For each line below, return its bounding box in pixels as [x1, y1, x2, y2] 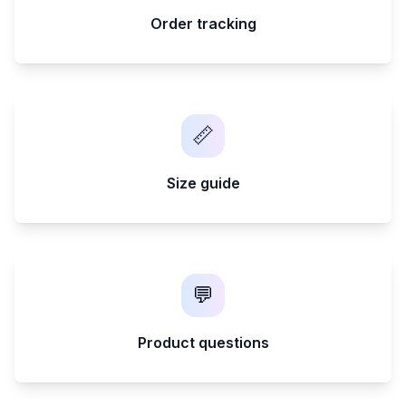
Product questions [137, 333, 269, 352]
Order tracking [150, 14, 256, 33]
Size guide [166, 174, 240, 192]
